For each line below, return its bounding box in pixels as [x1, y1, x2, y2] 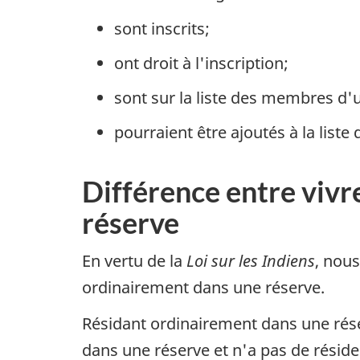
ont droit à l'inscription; [114, 51, 288, 74]
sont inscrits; [114, 17, 210, 39]
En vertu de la [82, 250, 186, 272]
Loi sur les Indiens [186, 250, 315, 272]
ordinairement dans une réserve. [82, 276, 325, 299]
